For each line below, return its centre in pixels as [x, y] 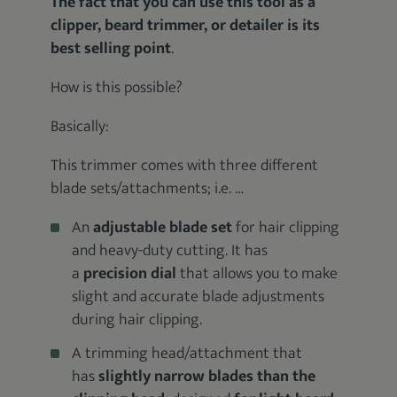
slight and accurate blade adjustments [198, 297]
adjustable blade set [163, 228]
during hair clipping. [137, 320]
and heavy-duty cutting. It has [170, 251]
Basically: [80, 127]
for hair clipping [286, 228]
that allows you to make [257, 274]
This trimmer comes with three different [185, 166]
